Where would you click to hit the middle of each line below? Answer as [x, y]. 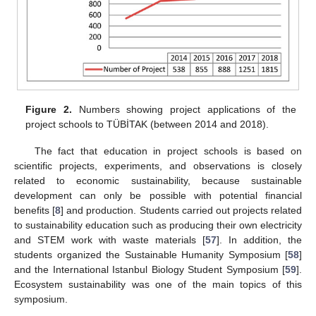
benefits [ [35, 210]
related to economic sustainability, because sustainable [158, 180]
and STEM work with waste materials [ [110, 239]
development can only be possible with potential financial [158, 195]
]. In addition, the [259, 239]
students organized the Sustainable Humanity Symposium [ [151, 254]
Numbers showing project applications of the [184, 109]
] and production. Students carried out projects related [181, 210]
